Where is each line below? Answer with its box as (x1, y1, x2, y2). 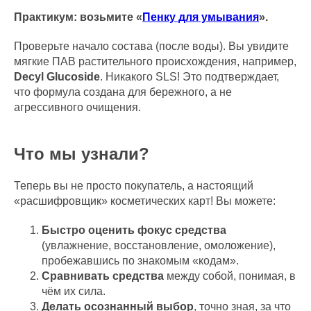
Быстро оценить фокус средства (42, 224, 226, 236)
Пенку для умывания (142, 11, 259, 23)
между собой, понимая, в (164, 270, 296, 282)
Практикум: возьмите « (14, 11, 142, 23)
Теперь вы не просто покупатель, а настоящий (14, 180, 253, 192)
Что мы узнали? (14, 144, 149, 163)
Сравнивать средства (42, 270, 164, 282)
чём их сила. (42, 285, 106, 297)
